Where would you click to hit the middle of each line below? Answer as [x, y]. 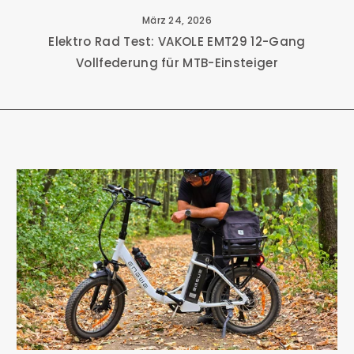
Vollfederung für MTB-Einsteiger [177, 63]
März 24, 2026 [177, 21]
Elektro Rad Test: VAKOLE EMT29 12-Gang [177, 42]
